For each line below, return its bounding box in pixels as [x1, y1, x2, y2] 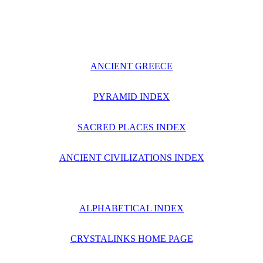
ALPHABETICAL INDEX [79, 203, 184, 213]
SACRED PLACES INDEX [77, 122, 186, 132]
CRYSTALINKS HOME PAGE [70, 234, 193, 244]
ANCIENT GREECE [90, 61, 173, 71]
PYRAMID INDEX [93, 92, 170, 102]
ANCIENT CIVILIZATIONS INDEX [59, 153, 204, 163]
